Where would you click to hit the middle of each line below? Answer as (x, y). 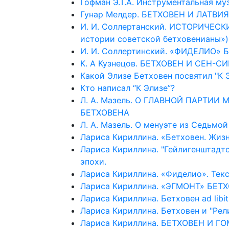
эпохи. (93, 162)
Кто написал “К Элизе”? (128, 88)
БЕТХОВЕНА (105, 112)
